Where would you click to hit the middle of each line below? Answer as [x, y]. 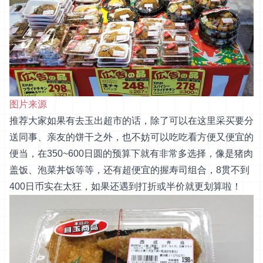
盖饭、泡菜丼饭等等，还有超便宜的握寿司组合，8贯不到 [129, 170]
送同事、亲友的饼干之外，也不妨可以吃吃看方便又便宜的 [131, 137]
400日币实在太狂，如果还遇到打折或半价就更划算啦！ [125, 187]
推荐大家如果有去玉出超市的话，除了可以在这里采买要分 [131, 121]
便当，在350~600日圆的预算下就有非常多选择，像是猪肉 [131, 154]
